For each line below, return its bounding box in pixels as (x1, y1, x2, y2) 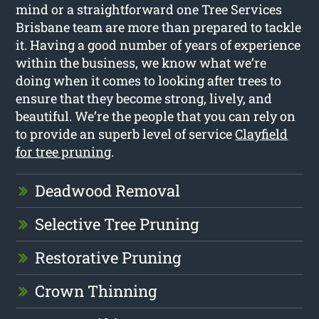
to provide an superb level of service (16, 125, 236, 142)
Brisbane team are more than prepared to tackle (16, 18, 302, 36)
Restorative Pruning (35, 246, 182, 268)
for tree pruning (16, 142, 112, 160)
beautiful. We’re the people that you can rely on (16, 107, 296, 125)
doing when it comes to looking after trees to (16, 71, 282, 89)
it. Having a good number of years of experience (16, 36, 301, 53)
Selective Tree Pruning (35, 213, 199, 234)
